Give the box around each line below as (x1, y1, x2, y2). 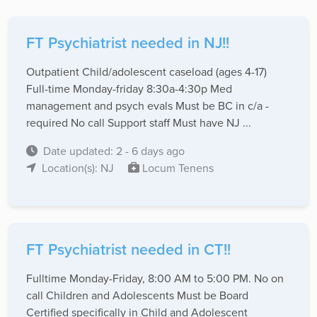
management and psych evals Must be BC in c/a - (26, 98, 269, 114)
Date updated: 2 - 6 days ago (43, 143, 185, 159)
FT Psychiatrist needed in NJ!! (26, 32, 229, 54)
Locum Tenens (139, 160, 214, 176)
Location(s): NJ (42, 160, 117, 176)
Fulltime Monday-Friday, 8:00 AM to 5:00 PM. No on (26, 270, 284, 287)
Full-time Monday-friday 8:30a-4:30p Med (26, 81, 232, 97)
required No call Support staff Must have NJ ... (26, 115, 251, 131)
